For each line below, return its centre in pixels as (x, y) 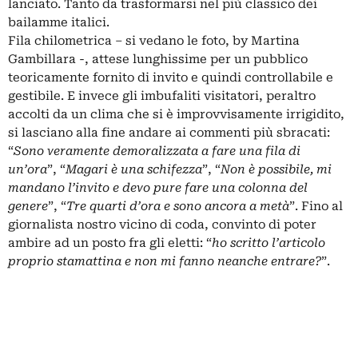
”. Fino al (316, 206)
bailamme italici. (59, 22)
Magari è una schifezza (134, 169)
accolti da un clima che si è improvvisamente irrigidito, (176, 114)
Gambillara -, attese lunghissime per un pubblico (158, 59)
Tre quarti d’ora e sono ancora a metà (178, 206)
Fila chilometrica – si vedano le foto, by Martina (154, 41)
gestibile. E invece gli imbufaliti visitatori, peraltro (162, 96)
